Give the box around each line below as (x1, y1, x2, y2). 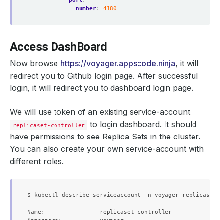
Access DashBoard (10, 40, 107, 54)
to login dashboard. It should (87, 119, 197, 129)
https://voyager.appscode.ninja (60, 58, 175, 68)
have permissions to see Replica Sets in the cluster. (10, 132, 200, 141)
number (76, 5, 96, 12)
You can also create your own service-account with (10, 144, 204, 154)
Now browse (10, 58, 60, 68)
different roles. (10, 156, 64, 166)
